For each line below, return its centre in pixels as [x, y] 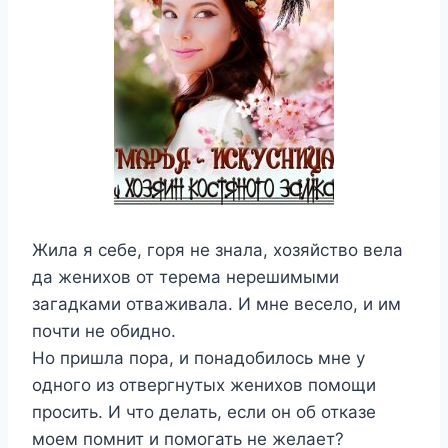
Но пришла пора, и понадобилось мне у [198, 358]
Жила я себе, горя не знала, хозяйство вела [217, 250]
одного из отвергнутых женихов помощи [204, 385]
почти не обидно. [104, 331]
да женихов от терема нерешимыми [185, 277]
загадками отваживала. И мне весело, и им [216, 304]
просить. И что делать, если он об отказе [204, 412]
